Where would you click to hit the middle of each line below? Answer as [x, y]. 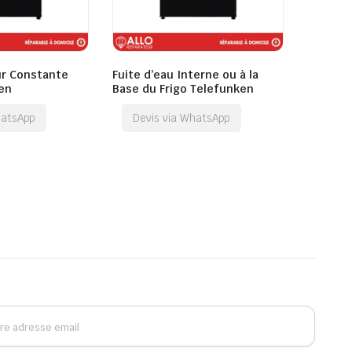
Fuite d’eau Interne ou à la [185, 75]
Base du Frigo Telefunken [183, 89]
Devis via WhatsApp [182, 118]
